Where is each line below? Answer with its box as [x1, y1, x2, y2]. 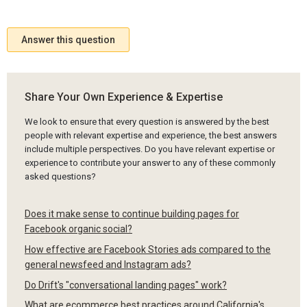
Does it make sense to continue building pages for [24, 208, 239, 219]
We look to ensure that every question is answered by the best [24, 116, 269, 127]
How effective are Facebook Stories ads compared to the [24, 243, 271, 255]
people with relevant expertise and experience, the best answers [24, 130, 277, 141]
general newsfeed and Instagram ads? [24, 258, 191, 270]
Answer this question [21, 34, 115, 46]
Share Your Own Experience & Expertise [24, 90, 223, 104]
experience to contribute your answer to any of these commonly [24, 158, 275, 169]
